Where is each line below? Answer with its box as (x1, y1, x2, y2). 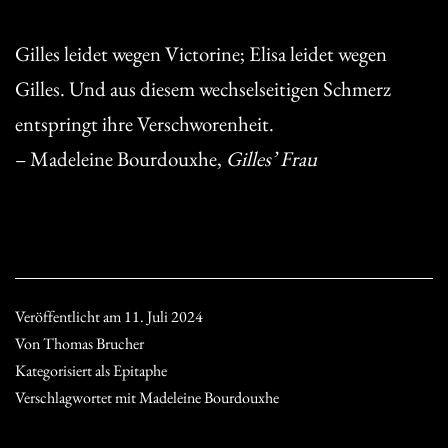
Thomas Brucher (43, 333, 144, 355)
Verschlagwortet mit (15, 387, 139, 409)
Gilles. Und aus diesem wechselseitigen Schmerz (15, 75, 391, 103)
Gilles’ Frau (226, 145, 317, 173)
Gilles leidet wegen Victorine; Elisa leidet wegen (15, 40, 387, 68)
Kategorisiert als (15, 360, 113, 382)
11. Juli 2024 (124, 306, 203, 328)
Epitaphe (113, 360, 167, 382)
